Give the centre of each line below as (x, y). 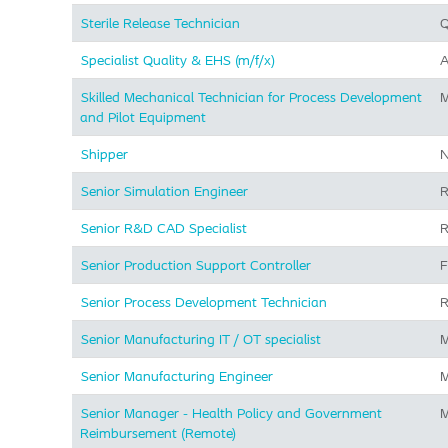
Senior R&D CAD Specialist (164, 228)
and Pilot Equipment (143, 117)
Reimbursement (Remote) (158, 433)
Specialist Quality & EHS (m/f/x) (178, 60)
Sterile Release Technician (160, 23)
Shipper (104, 154)
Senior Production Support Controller (196, 265)
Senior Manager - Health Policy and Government (231, 413)
